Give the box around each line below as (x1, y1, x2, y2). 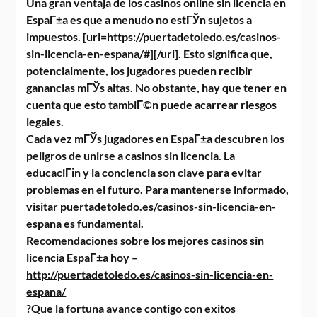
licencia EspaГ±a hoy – (26, 250, 139, 264)
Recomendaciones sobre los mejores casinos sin (26, 234, 265, 247)
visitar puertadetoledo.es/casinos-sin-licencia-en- (26, 200, 277, 213)
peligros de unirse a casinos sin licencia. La (26, 149, 236, 162)
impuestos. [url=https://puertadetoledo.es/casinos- (26, 30, 282, 43)
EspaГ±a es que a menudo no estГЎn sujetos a (26, 13, 253, 26)
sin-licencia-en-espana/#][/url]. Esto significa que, (26, 47, 273, 60)
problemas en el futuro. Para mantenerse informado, (26, 183, 289, 196)
